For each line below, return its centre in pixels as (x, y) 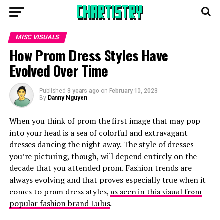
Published (52, 91)
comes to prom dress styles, (60, 192)
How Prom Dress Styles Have (89, 55)
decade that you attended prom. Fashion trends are (100, 168)
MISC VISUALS (37, 37)
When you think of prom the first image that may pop (105, 121)
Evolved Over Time (58, 70)
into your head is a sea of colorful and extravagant (98, 133)
